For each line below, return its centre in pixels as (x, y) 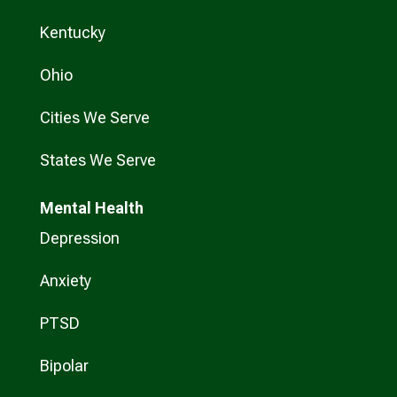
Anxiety (65, 281)
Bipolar (64, 366)
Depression (79, 238)
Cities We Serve (94, 118)
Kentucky (72, 33)
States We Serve (97, 160)
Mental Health (91, 208)
